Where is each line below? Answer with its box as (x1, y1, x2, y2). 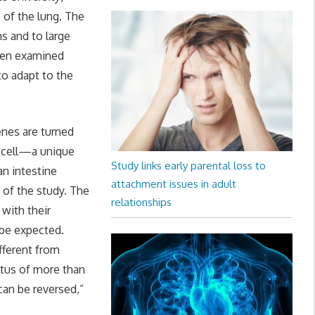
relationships (110, 195, 172, 209)
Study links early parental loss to (110, 159, 266, 172)
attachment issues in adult (110, 177, 236, 191)
